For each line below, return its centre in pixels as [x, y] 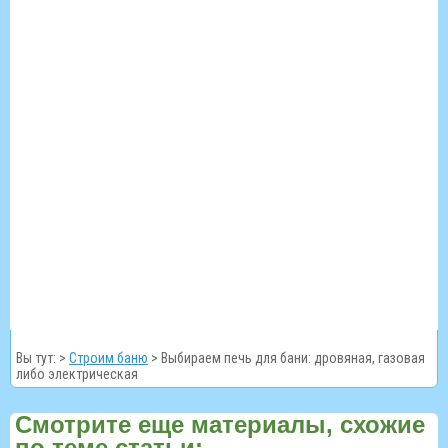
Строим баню [108, 357]
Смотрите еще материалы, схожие [220, 424]
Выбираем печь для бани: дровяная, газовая [293, 357]
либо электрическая [77, 373]
